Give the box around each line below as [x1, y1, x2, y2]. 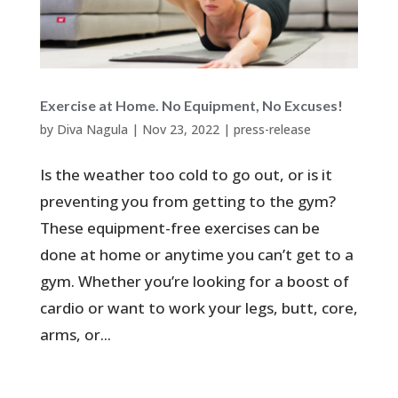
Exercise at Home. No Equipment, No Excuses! [39, 96, 343, 114]
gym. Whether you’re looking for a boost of [39, 270, 349, 291]
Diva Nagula [56, 120, 128, 138]
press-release [233, 120, 311, 138]
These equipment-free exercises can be [39, 217, 320, 238]
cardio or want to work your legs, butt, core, [39, 297, 358, 318]
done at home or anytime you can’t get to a [39, 243, 354, 265]
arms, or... [39, 323, 111, 345]
